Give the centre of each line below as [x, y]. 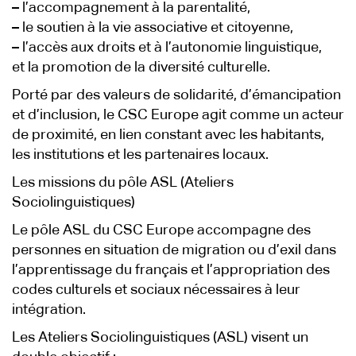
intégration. [49, 310]
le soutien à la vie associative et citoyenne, [156, 28]
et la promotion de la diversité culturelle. [141, 68]
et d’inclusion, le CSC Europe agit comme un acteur [178, 115]
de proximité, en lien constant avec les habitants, [168, 135]
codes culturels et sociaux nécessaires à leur [156, 290]
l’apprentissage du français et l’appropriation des [171, 270]
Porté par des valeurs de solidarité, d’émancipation [176, 95]
